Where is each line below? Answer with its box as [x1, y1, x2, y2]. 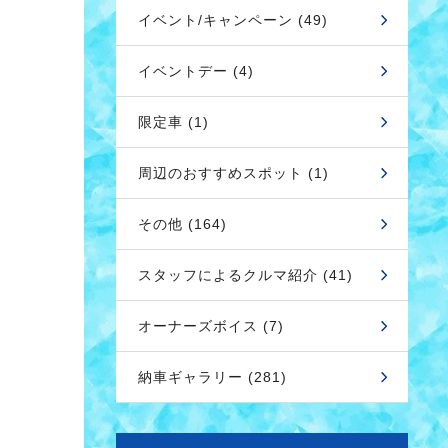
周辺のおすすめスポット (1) [138, 165, 329, 181]
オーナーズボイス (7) [138, 318, 284, 334]
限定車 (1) [138, 114, 209, 130]
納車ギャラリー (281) [138, 369, 287, 385]
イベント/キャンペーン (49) [138, 12, 328, 28]
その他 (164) [138, 216, 227, 232]
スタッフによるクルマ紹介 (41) [138, 267, 353, 283]
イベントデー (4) [138, 63, 254, 79]
